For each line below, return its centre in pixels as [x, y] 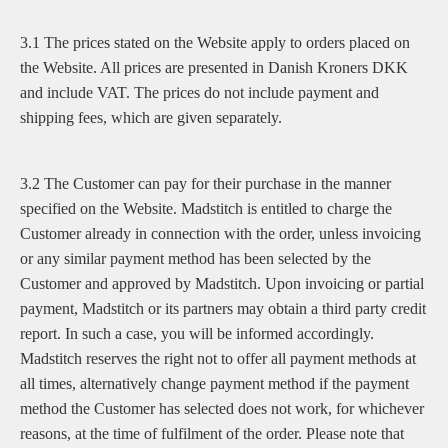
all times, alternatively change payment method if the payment [214, 383]
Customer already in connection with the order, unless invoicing [220, 233]
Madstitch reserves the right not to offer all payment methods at [218, 358]
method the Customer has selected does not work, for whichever [222, 408]
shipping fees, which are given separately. [151, 117]
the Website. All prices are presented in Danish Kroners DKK [214, 67]
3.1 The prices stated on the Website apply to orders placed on [215, 42]
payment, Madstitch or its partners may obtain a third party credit [223, 308]
